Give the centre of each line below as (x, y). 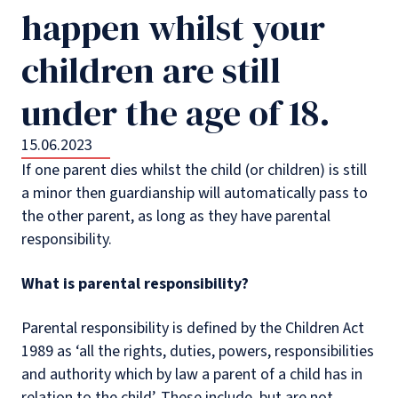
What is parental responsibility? (135, 284)
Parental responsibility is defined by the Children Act (193, 329)
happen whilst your (173, 28)
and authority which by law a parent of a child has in (192, 375)
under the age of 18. (176, 113)
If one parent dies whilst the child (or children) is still (194, 171)
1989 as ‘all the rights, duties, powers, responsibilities (198, 352)
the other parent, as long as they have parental (176, 217)
